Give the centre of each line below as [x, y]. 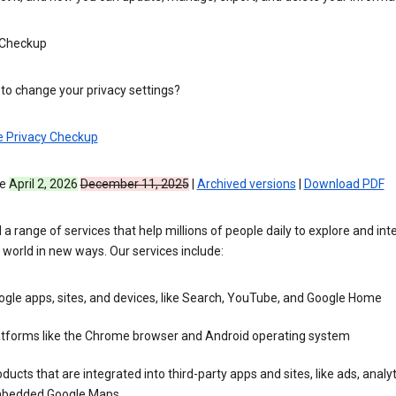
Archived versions [246, 184]
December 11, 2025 [134, 184]
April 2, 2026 [43, 184]
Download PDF [344, 184]
